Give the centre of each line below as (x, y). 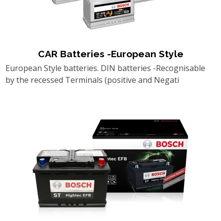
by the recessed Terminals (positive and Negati (92, 80)
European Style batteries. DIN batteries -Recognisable (105, 68)
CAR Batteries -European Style (110, 54)
